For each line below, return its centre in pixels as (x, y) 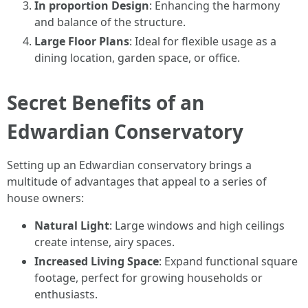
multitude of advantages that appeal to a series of (137, 181)
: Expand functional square (228, 261)
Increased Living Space (97, 261)
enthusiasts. (66, 294)
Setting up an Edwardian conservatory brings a (129, 165)
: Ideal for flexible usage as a (203, 41)
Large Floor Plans (82, 41)
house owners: (45, 198)
